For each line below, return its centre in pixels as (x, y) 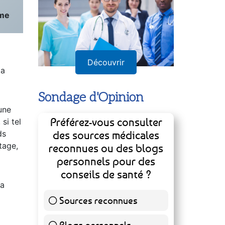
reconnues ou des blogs (106, 185)
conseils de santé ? (106, 211)
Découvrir (106, 99)
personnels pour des (106, 198)
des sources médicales (106, 172)
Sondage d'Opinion (91, 135)
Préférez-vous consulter (106, 159)
